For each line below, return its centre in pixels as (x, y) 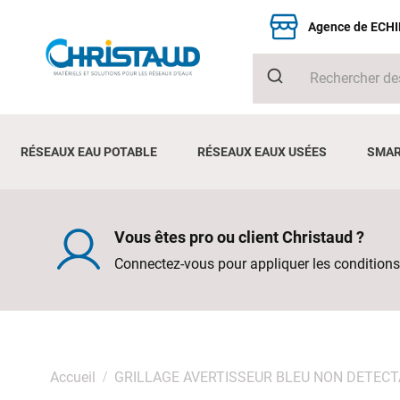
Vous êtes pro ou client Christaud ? (239, 236)
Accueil (73, 377)
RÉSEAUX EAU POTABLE (88, 151)
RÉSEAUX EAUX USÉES (262, 151)
